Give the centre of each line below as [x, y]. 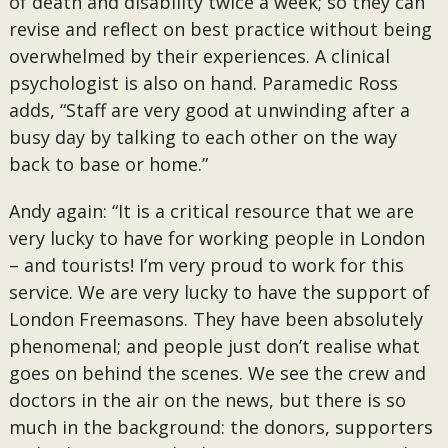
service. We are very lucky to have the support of [219, 292]
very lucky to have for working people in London [216, 238]
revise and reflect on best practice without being [220, 29]
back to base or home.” [108, 164]
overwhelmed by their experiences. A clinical [199, 56]
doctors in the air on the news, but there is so [207, 400]
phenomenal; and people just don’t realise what [214, 346]
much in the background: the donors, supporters [220, 427]
